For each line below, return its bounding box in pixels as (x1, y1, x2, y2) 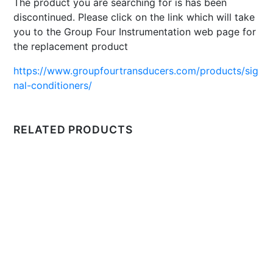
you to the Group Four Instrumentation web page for (13, 25, 257, 38)
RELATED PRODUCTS (13, 122, 133, 136)
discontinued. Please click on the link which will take (13, 10, 255, 23)
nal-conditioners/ (13, 79, 93, 91)
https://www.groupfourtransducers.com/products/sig (13, 64, 259, 77)
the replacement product (13, 40, 129, 52)
